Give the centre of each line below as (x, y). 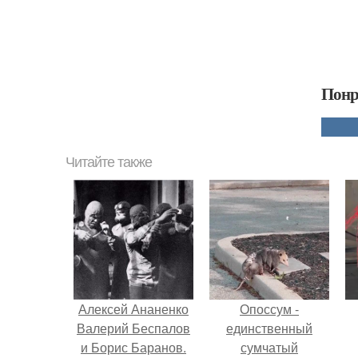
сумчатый (269, 347)
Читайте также (109, 162)
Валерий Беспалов (133, 328)
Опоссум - (269, 308)
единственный (269, 328)
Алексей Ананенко (133, 308)
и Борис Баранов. (133, 347)
